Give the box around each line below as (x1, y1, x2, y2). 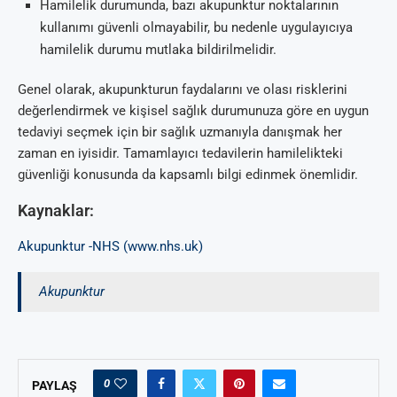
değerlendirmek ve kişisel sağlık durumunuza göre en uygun (18, 102, 369, 119)
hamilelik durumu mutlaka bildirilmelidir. (40, 41, 276, 58)
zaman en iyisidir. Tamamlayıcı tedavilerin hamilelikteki (18, 144, 343, 161)
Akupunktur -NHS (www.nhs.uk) (18, 237, 203, 254)
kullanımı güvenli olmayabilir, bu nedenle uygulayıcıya (40, 19, 353, 35)
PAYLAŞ (32, 378, 77, 393)
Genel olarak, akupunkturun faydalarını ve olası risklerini (18, 81, 347, 97)
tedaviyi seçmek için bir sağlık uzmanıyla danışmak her (18, 123, 342, 140)
